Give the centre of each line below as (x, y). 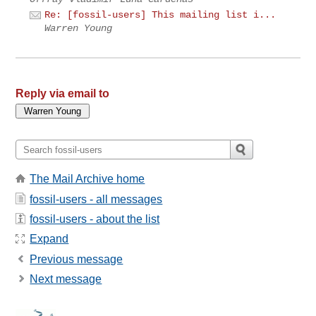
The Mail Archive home (87, 179)
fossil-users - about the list (95, 219)
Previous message (77, 259)
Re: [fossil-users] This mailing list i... (160, 15)
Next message (66, 279)
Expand (49, 239)
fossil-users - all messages (96, 199)
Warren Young (79, 29)
